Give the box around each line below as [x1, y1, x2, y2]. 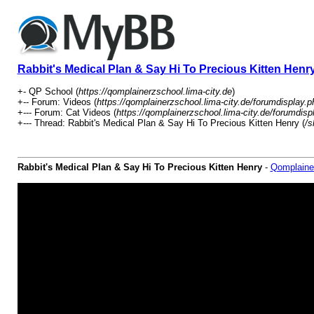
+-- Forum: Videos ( [17, 97, 97, 107]
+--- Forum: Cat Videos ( [17, 107, 116, 118]
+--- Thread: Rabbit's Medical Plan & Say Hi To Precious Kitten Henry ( [17, 118, 305, 128]
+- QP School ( [17, 86, 78, 97]
